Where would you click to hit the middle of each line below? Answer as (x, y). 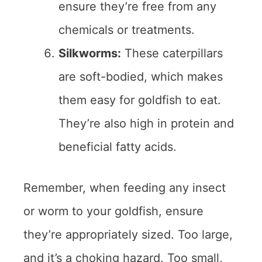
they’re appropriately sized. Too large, (128, 235)
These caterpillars (172, 54)
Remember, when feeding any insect (125, 188)
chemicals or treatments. (127, 30)
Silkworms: (90, 54)
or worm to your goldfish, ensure (113, 211)
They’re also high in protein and (146, 124)
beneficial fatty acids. (118, 147)
